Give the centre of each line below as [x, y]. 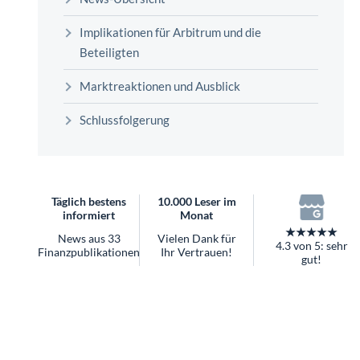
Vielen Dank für [196, 231]
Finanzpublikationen [89, 245]
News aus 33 [89, 231]
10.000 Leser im [196, 194]
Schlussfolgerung [125, 113]
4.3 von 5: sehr [311, 239]
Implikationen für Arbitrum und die [170, 25]
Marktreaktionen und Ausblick [160, 79]
